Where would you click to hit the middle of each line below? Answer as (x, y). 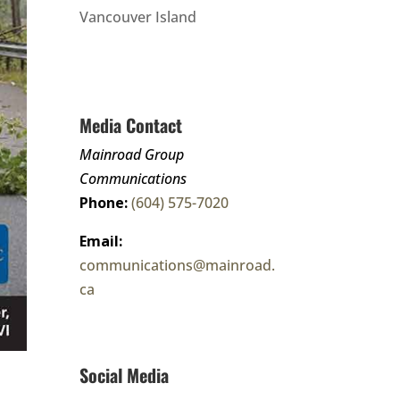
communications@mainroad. (178, 265)
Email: (101, 241)
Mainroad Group (132, 154)
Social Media (125, 375)
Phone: (104, 202)
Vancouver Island (138, 17)
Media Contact (131, 125)
